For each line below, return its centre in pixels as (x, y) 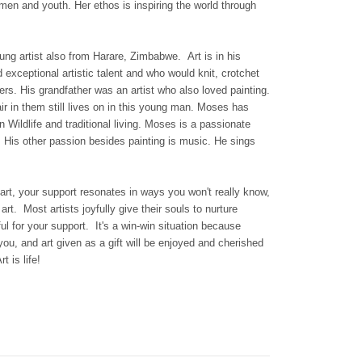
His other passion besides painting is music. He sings (130, 141)
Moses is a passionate (198, 124)
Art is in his (213, 57)
